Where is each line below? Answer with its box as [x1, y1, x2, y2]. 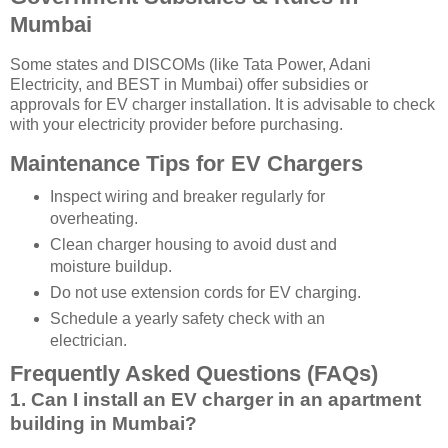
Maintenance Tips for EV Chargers [10, 151, 363, 177]
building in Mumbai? [10, 413, 197, 435]
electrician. [49, 332, 127, 350]
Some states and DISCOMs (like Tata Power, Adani [10, 55, 371, 73]
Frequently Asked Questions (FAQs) [10, 361, 378, 387]
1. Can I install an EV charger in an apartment [10, 389, 421, 411]
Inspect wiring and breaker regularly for [49, 188, 325, 206]
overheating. [49, 210, 138, 228]
